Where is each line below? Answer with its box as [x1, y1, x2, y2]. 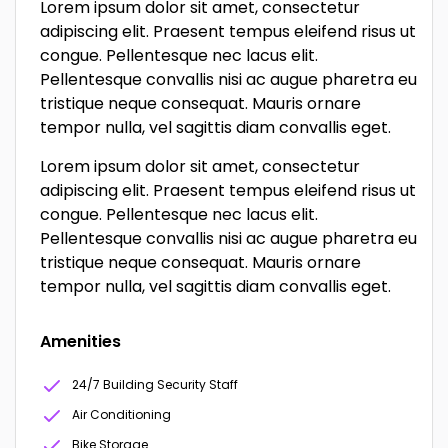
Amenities [40, 330, 121, 353]
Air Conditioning [72, 406, 171, 423]
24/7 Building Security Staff [72, 376, 238, 393]
